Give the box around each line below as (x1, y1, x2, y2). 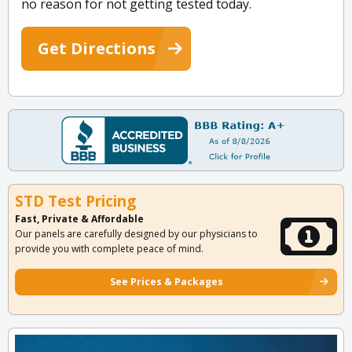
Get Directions (38, 38, 156, 60)
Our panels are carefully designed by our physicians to (15, 227, 258, 241)
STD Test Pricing (15, 191, 136, 212)
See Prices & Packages (110, 275, 223, 289)
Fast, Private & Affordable (15, 212, 144, 226)
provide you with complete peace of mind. (15, 242, 203, 256)
